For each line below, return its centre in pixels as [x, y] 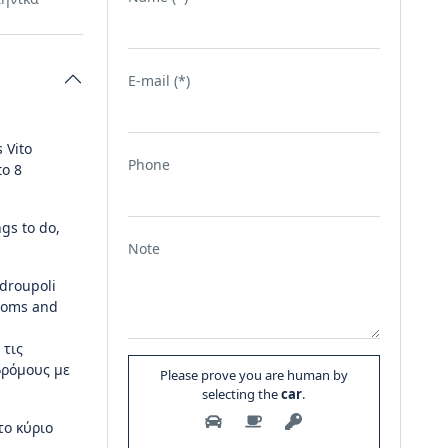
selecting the [240, 394]
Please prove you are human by [253, 375]
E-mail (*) [158, 80]
